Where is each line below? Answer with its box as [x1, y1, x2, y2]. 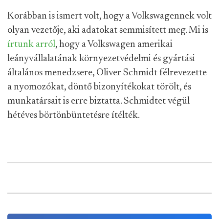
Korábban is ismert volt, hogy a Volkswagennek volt [7, 11, 212, 21]
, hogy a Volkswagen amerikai [55, 40, 173, 49]
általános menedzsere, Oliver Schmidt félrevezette [7, 68, 207, 78]
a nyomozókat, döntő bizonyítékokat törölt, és [7, 82, 191, 92]
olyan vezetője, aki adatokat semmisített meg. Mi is [7, 25, 208, 35]
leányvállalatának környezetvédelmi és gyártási [7, 54, 195, 64]
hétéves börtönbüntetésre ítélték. [7, 110, 140, 120]
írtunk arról [7, 40, 55, 49]
